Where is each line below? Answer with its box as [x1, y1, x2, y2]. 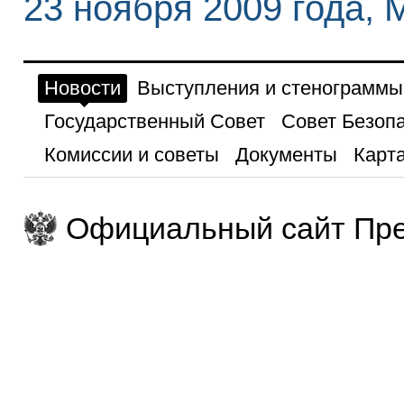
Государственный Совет [43, 110, 265, 133]
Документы [234, 143, 337, 167]
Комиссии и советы [43, 143, 219, 167]
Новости [43, 77, 121, 100]
